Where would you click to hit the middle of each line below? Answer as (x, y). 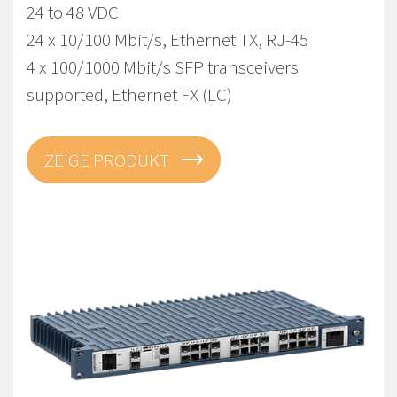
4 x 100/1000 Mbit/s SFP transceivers (163, 67)
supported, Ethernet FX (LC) (129, 94)
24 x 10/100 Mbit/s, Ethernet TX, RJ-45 (167, 39)
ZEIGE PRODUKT (109, 160)
